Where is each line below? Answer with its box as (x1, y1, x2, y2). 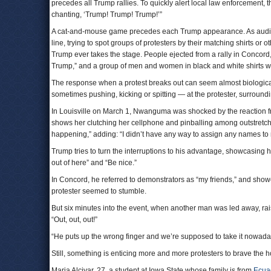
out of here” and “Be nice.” (51, 158, 137, 167)
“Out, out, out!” (51, 215, 97, 224)
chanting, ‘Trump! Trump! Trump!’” (51, 10, 162, 19)
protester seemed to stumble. (51, 187, 146, 195)
